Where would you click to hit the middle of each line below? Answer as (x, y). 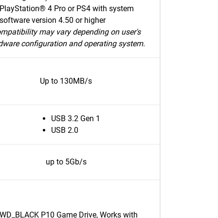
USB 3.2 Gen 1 (76, 118)
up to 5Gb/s (66, 162)
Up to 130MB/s (66, 81)
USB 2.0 (65, 130)
